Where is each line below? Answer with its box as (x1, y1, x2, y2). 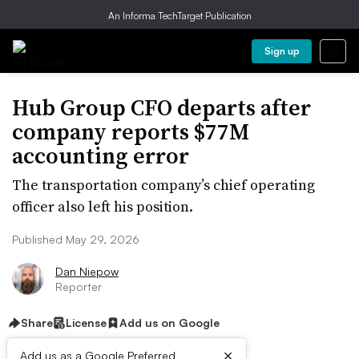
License (66, 316, 107, 329)
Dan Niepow (55, 264, 119, 278)
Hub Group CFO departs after (12, 92, 311, 123)
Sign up (264, 45, 300, 57)
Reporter (55, 280, 102, 293)
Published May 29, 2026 (12, 232, 139, 246)
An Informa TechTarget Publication (107, 10, 252, 22)
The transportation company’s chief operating (12, 175, 315, 195)
